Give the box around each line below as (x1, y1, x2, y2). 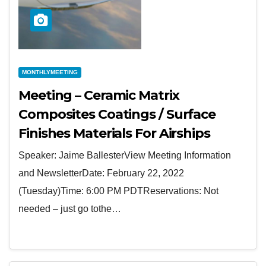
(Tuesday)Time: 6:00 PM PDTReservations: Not (18, 186, 218, 196)
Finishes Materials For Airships (18, 125, 210, 141)
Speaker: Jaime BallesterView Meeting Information (18, 150, 231, 160)
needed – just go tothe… (18, 204, 121, 214)
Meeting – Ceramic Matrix (18, 87, 179, 103)
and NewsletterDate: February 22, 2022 (18, 168, 184, 178)
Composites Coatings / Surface (18, 106, 216, 122)
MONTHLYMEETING (22, 69, 78, 75)
